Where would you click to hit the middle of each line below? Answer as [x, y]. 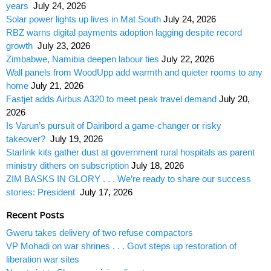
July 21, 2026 [57, 85]
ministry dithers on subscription [67, 165]
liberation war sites [44, 259]
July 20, [234, 99]
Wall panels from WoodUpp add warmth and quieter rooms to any [134, 72]
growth [21, 45]
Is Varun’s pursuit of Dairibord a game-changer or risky [114, 125]
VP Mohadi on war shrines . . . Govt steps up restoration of [121, 246]
